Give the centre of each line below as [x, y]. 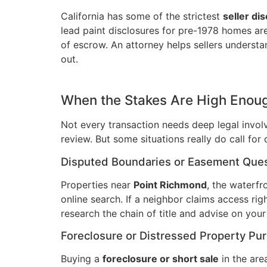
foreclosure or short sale [161, 259]
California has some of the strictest [142, 16]
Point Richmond [170, 184]
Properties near [97, 184]
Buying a [82, 259]
